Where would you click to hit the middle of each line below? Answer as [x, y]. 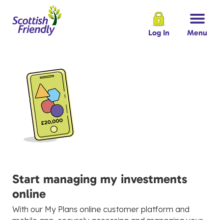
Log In [159, 33]
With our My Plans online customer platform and [101, 209]
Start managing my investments [100, 179]
